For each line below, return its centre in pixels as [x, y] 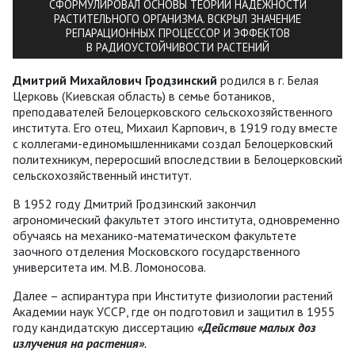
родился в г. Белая [268, 80]
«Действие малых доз [257, 328]
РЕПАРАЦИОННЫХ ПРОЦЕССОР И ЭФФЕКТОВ [177, 33]
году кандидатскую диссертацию [105, 328]
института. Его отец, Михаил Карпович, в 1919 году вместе [175, 128]
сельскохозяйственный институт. [102, 176]
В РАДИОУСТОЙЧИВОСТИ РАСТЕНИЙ [177, 48]
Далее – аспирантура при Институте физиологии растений [173, 296]
